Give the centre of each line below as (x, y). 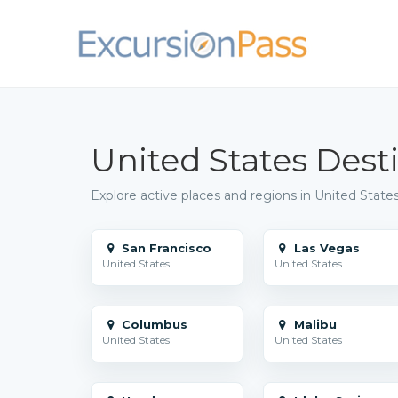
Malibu (313, 324)
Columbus (153, 324)
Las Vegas (325, 248)
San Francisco (165, 248)
